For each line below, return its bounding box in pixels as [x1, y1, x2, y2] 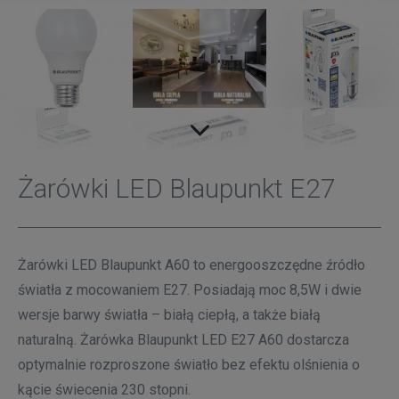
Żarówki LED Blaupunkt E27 [18, 173, 336, 205]
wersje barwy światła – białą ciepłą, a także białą [18, 306, 321, 324]
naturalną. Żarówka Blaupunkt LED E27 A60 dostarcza [18, 331, 349, 349]
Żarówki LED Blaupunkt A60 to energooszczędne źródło [18, 256, 365, 274]
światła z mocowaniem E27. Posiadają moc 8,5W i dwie [18, 281, 362, 299]
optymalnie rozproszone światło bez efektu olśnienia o [18, 356, 360, 374]
